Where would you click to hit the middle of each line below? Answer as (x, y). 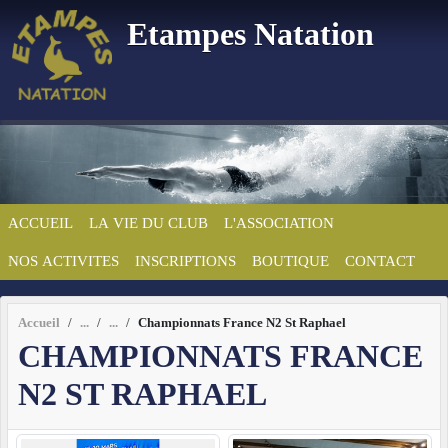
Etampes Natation (250, 34)
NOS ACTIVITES (63, 260)
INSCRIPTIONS (185, 260)
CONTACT (380, 260)
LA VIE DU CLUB (148, 222)
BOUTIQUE (290, 260)
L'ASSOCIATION (279, 222)
